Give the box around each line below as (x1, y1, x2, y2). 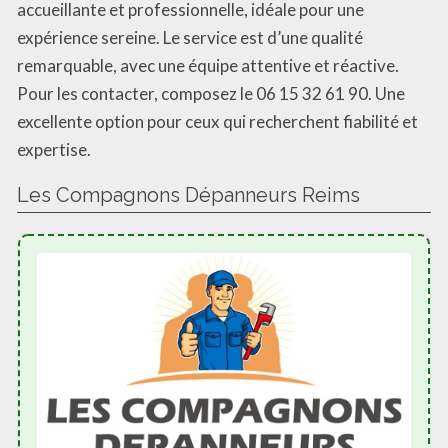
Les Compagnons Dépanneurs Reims (17, 182, 360, 207)
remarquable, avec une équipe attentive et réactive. (17, 54, 399, 76)
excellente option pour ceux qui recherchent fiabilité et (17, 110, 418, 132)
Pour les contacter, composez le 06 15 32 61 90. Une (17, 82, 405, 104)
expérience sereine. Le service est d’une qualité (17, 26, 363, 48)
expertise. (17, 138, 91, 160)
